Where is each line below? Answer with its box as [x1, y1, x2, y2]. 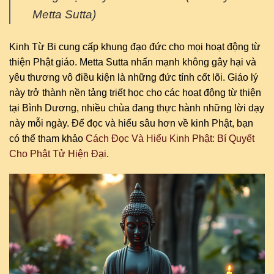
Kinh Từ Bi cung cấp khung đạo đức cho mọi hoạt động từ [9, 41, 261, 52]
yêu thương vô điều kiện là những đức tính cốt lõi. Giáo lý [9, 72, 258, 83]
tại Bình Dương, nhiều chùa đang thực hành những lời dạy [9, 102, 264, 113]
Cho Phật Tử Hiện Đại [9, 148, 106, 159]
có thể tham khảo [9, 133, 86, 144]
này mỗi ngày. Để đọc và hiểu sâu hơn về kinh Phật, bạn [9, 117, 253, 128]
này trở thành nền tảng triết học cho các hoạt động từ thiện [9, 87, 261, 98]
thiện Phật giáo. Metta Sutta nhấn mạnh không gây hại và [9, 56, 256, 67]
